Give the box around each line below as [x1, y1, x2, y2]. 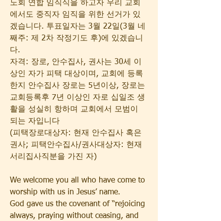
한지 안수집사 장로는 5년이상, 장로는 [10, 82, 145, 90]
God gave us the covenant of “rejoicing [10, 200, 145, 208]
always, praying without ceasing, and [10, 212, 139, 220]
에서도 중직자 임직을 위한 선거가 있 [10, 11, 141, 19]
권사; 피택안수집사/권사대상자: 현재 [10, 141, 142, 149]
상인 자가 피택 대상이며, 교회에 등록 [10, 70, 143, 78]
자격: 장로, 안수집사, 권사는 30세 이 [10, 58, 142, 66]
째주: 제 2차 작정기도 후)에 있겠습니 [10, 35, 143, 42]
